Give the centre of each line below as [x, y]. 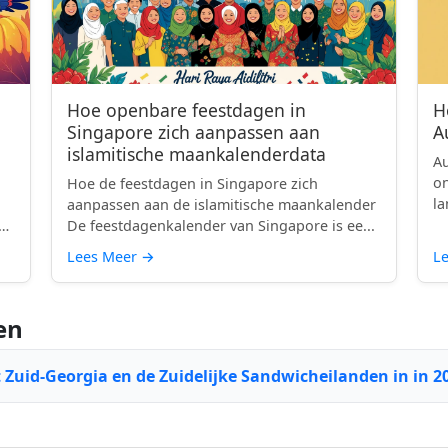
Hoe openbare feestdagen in [187, 110]
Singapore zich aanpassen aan [194, 132]
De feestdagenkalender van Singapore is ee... [221, 225]
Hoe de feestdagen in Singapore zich [193, 183]
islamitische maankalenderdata [197, 154]
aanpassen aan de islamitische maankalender [222, 204]
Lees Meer [104, 256]
